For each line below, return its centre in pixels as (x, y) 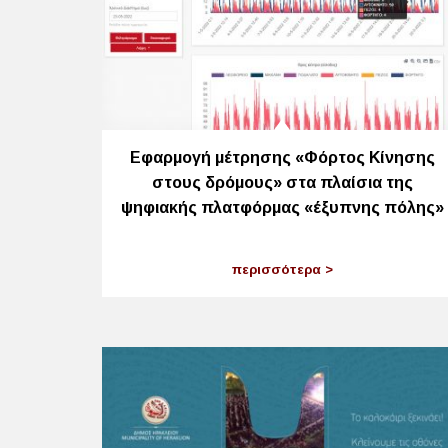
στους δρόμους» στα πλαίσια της (282, 182)
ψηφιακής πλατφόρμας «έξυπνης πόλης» (282, 207)
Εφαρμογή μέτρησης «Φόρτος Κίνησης (282, 157)
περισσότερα (278, 270)
